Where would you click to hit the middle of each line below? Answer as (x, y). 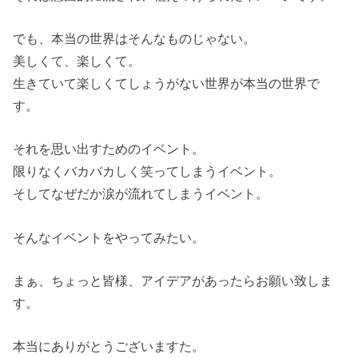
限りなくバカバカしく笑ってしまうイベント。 (147, 171)
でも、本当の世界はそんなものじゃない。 (135, 38)
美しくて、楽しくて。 (77, 61)
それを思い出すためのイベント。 (109, 149)
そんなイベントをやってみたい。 (109, 237)
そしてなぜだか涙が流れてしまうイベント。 (141, 194)
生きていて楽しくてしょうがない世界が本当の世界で (167, 83)
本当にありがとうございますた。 (109, 346)
